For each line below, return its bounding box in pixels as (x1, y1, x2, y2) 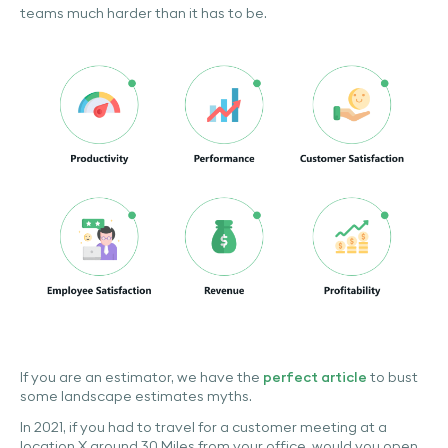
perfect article (263, 368, 367, 387)
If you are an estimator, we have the (20, 368, 263, 387)
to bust (367, 368, 418, 387)
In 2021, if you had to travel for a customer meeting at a (20, 418, 387, 437)
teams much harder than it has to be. (20, 4, 267, 23)
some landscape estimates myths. (20, 387, 252, 406)
